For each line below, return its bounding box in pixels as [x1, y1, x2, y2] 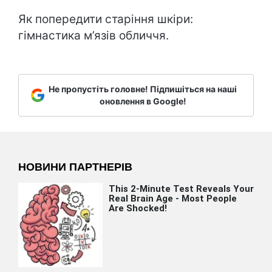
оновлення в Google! [99, 96, 186, 106]
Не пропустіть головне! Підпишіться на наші [49, 84, 237, 94]
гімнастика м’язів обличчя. [18, 29, 169, 42]
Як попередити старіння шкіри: [18, 12, 193, 26]
